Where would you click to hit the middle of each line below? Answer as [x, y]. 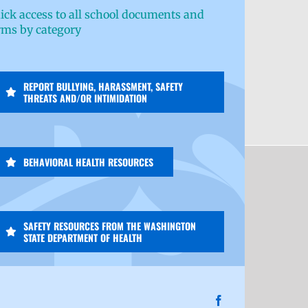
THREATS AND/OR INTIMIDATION [86, 98]
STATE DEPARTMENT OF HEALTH [83, 238]
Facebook [245, 300]
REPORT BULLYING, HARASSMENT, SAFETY [103, 86]
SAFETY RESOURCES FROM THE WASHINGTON [110, 226]
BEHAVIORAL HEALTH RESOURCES [89, 162]
